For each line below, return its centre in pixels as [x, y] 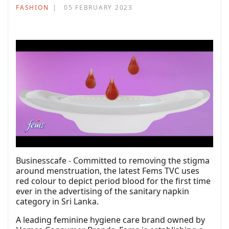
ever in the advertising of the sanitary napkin [102, 191]
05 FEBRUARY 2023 [98, 7]
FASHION [32, 7]
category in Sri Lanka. [57, 202]
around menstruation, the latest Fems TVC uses [108, 171]
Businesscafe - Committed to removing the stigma [113, 161]
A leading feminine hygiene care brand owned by [110, 220]
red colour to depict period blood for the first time [113, 181]
